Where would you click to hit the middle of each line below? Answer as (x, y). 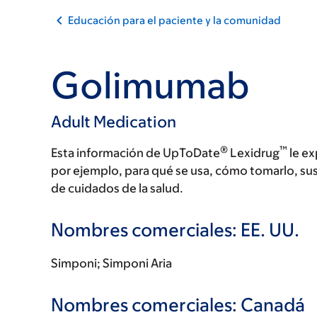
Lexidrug (254, 153)
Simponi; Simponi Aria (111, 263)
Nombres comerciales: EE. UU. (175, 229)
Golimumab (150, 85)
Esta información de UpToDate (136, 153)
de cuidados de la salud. (117, 188)
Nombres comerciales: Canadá (178, 304)
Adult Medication (114, 122)
